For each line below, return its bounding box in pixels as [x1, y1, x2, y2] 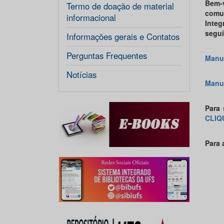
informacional [66, 11, 116, 23]
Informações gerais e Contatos [66, 30, 179, 42]
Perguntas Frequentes [66, 49, 147, 61]
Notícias [66, 68, 96, 80]
